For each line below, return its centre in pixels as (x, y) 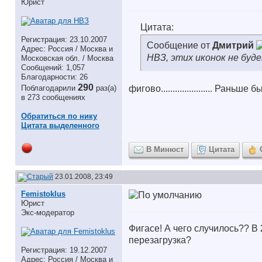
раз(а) (106, 88)
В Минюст (165, 149)
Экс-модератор (48, 213)
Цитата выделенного (60, 125)
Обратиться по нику (59, 116)
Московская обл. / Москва (67, 58)
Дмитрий (233, 45)
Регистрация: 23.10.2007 (64, 39)
